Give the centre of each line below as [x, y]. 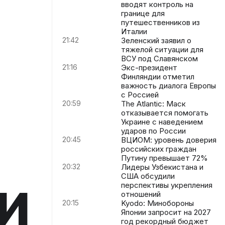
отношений [141, 194]
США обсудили [148, 176]
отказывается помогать [164, 113]
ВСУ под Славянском [159, 59]
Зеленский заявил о [156, 40]
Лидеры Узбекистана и [162, 167]
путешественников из [160, 22]
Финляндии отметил [157, 77]
